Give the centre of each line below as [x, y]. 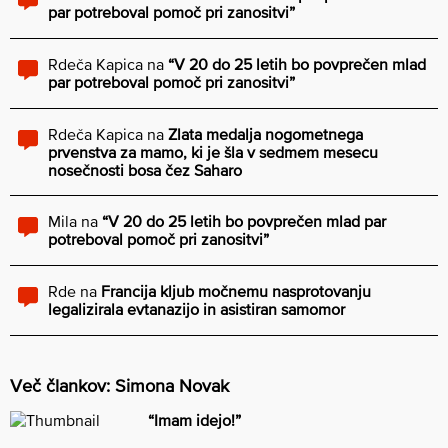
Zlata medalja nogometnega [265, 133]
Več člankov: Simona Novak [119, 385]
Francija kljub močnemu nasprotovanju [236, 290]
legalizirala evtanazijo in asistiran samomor [196, 308]
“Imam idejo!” [194, 419]
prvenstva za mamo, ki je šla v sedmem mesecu [213, 151]
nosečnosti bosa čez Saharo [145, 169]
